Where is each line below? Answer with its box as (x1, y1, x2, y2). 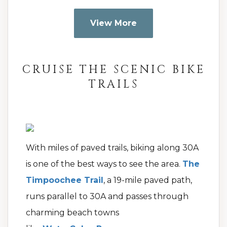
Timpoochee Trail (26, 175, 103, 185)
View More (90, 18, 137, 28)
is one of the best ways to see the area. (26, 159, 182, 169)
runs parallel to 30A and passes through (26, 192, 188, 202)
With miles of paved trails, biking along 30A (26, 143, 199, 153)
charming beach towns (26, 208, 119, 218)
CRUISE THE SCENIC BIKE (22, 62, 205, 78)
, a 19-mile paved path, (103, 175, 192, 185)
